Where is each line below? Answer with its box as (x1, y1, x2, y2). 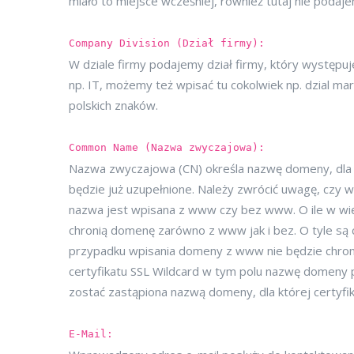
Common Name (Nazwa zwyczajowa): (69, 141, 265, 153)
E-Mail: (69, 328, 113, 340)
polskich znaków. (69, 97, 158, 113)
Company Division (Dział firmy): (69, 37, 265, 49)
